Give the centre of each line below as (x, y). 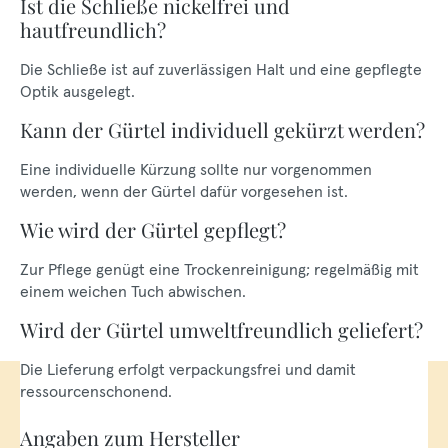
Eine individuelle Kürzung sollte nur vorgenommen (196, 169)
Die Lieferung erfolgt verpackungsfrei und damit (188, 369)
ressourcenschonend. (96, 391)
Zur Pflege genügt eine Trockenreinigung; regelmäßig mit (219, 269)
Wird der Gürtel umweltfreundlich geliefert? (221, 329)
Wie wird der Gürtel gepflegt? (153, 229)
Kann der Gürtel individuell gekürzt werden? (222, 129)
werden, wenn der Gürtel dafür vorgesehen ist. (184, 191)
